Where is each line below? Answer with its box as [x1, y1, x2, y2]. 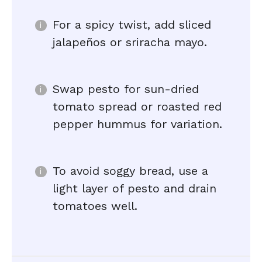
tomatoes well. [53, 199, 137, 213]
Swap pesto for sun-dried [53, 82, 199, 96]
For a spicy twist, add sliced [53, 18, 211, 32]
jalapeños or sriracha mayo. [53, 35, 207, 49]
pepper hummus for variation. [53, 117, 222, 131]
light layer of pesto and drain [53, 181, 216, 195]
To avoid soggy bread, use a [53, 164, 208, 178]
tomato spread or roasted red [53, 99, 222, 113]
